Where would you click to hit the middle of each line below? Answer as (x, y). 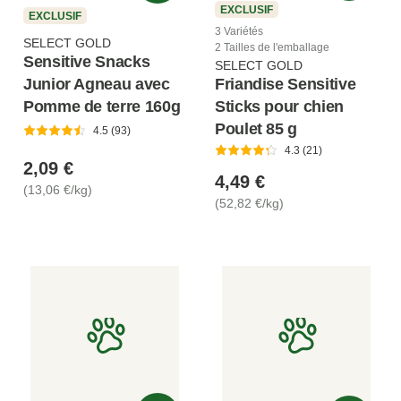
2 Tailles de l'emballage (272, 48)
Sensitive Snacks (87, 61)
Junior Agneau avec (97, 84)
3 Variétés (239, 32)
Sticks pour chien (279, 107)
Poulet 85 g (256, 129)
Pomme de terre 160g (102, 106)
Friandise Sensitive (286, 85)
